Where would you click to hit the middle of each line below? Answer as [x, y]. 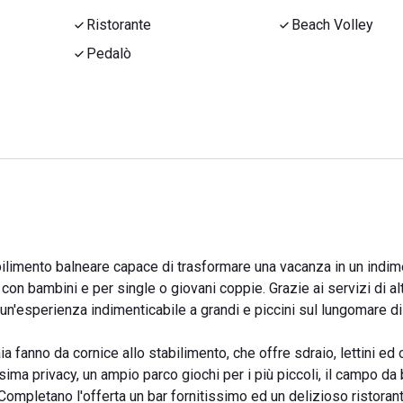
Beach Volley [332, 25]
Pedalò [109, 54]
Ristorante [119, 25]
